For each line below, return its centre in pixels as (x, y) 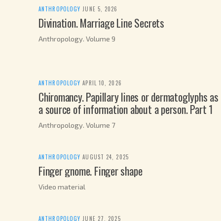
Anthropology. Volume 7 (77, 125)
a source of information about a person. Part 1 (126, 109)
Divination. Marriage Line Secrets (101, 23)
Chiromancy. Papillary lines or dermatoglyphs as (129, 97)
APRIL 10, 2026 (102, 83)
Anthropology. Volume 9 (77, 39)
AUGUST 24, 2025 (106, 157)
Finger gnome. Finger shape (91, 170)
